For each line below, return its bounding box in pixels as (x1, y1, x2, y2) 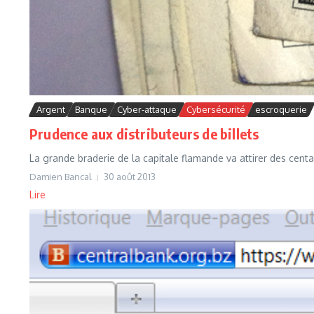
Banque (75, 104, 107, 116)
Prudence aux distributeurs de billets (29, 125, 259, 143)
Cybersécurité (186, 104, 245, 116)
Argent (36, 104, 65, 116)
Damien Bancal (29, 171, 92, 183)
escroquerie (255, 104, 307, 116)
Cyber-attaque (117, 104, 177, 116)
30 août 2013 (104, 171, 156, 183)
